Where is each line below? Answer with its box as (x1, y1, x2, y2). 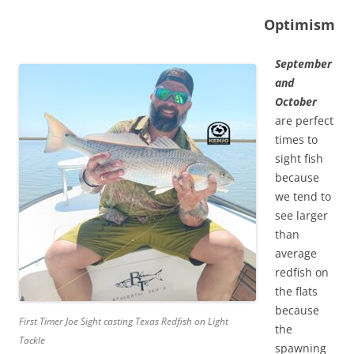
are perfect (275, 113, 333, 128)
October (275, 94, 317, 109)
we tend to (275, 189, 331, 204)
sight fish (275, 151, 323, 166)
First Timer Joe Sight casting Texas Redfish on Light (19, 314, 228, 328)
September (275, 56, 332, 71)
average (275, 246, 317, 261)
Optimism (264, 15, 335, 34)
